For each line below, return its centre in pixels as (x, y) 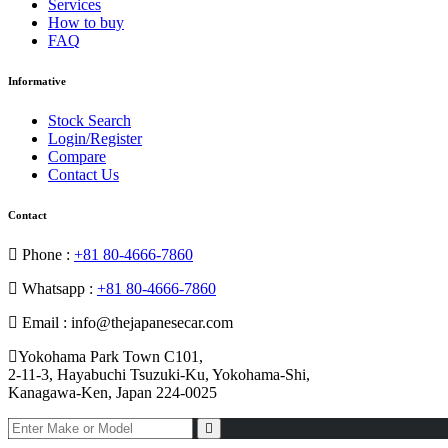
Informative (37, 80)
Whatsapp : (57, 288)
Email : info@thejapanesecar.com (125, 322)
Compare (77, 156)
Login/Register (95, 138)
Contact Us (83, 174)
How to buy (86, 22)
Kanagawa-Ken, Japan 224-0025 (112, 392)
